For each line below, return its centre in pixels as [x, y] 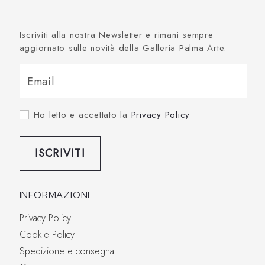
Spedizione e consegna [67, 251]
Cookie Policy [47, 234]
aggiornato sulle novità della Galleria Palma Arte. [123, 48]
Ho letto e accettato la [82, 114]
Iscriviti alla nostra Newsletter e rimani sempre [116, 35]
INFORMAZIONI [55, 195]
